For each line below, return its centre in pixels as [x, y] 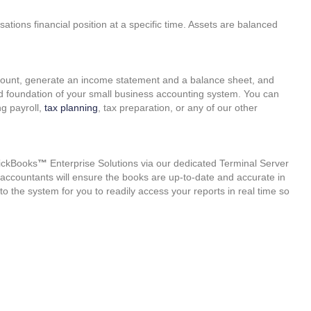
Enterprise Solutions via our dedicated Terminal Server [168, 163]
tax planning [71, 108]
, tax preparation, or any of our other [178, 108]
